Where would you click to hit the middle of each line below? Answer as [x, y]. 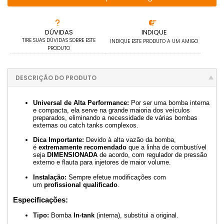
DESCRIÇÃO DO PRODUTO [56, 78]
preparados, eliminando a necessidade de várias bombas [115, 117]
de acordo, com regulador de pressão [152, 155]
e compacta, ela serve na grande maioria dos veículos [111, 110]
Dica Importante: [58, 140]
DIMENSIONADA [72, 155]
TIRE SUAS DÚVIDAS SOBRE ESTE [59, 40]
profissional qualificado [81, 184]
